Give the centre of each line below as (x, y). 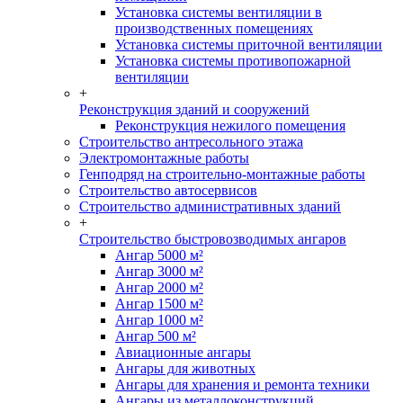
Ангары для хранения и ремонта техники (242, 385)
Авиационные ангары (183, 352)
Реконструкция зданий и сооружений (194, 109)
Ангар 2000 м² (159, 287)
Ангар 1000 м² (159, 320)
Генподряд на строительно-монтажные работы (222, 174)
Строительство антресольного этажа (191, 142)
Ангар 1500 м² (159, 304)
